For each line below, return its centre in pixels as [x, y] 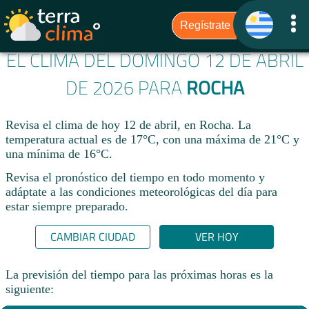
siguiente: [30, 289]
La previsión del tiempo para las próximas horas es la [139, 274]
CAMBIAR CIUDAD [92, 237]
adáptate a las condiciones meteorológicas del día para [141, 191]
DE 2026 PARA [126, 88]
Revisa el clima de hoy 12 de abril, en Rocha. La [128, 125]
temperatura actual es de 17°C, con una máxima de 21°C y [152, 140]
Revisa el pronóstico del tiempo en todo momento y [135, 177]
